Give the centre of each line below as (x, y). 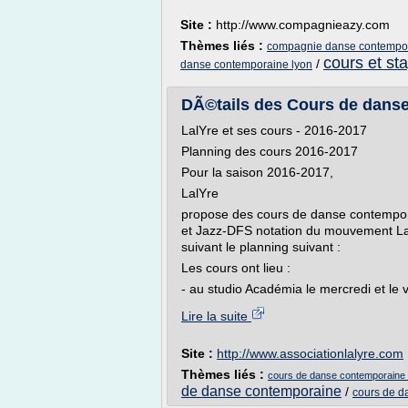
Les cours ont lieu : (236, 268)
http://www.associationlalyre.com (310, 353)
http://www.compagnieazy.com (303, 25)
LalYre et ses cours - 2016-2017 (274, 130)
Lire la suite (216, 316)
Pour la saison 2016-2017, (257, 172)
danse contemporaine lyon (246, 65)
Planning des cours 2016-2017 (270, 151)
